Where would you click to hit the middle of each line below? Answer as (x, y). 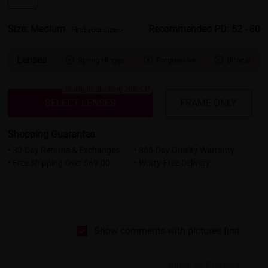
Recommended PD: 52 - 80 (204, 29)
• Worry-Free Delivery (172, 162)
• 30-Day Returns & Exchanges (64, 150)
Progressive (176, 60)
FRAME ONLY (208, 102)
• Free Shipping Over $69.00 (59, 162)
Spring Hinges (101, 60)
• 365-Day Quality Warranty (184, 150)
